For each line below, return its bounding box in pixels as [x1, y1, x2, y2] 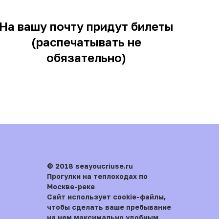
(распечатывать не [31, 35, 141, 49]
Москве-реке [47, 182, 95, 191]
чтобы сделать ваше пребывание [47, 203, 171, 211]
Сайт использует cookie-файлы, [47, 193, 166, 201]
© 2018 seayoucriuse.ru [47, 162, 133, 170]
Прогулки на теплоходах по [47, 172, 148, 180]
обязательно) [46, 50, 126, 65]
